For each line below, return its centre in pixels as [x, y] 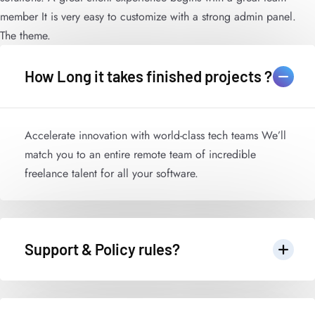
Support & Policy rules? [102, 249]
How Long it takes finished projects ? [148, 76]
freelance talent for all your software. [111, 173]
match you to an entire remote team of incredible [140, 154]
